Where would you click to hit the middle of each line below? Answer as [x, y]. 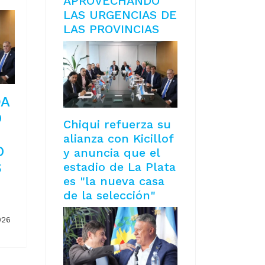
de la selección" [109, 195]
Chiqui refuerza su [117, 125]
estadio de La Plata [119, 167]
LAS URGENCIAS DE [120, 15]
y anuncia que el [112, 153]
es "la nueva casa [114, 181]
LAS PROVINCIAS [111, 29]
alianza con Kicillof [118, 139]
